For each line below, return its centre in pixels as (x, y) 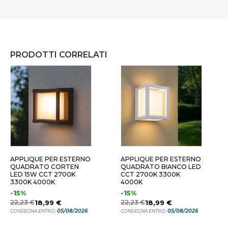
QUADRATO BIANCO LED (161, 167)
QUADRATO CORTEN (45, 167)
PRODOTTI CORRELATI (59, 55)
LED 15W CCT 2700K (43, 174)
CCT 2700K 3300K (150, 174)
